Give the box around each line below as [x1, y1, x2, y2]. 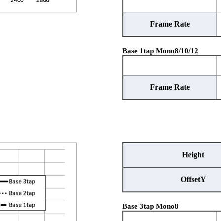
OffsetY [180, 175, 206, 184]
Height [182, 150, 205, 159]
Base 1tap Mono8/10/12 [122, 47, 198, 55]
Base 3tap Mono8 [122, 202, 179, 210]
